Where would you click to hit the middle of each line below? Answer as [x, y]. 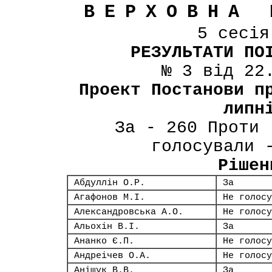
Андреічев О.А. [112, 256]
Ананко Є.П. [104, 241]
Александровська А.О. [129, 212]
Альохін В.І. [107, 226]
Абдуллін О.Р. [110, 183]
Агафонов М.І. [110, 197]
